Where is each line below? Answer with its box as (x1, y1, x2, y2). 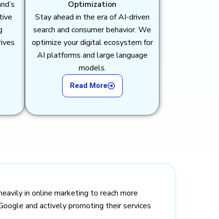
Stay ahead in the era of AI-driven (35, 12, 150, 23)
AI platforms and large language (37, 50, 148, 61)
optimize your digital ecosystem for (31, 37, 153, 48)
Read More (69, 81, 108, 90)
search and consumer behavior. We (33, 24, 151, 36)
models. (78, 63, 106, 74)
